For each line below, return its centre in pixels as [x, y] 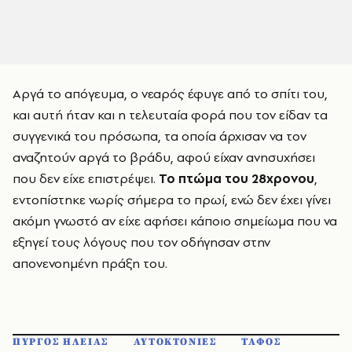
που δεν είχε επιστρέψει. [86, 178]
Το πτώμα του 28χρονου [236, 178]
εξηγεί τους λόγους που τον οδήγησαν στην [141, 242]
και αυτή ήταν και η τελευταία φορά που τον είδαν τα [170, 115]
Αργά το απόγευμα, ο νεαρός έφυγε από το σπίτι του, [170, 93]
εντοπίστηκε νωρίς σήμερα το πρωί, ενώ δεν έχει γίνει [172, 200]
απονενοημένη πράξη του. [90, 263]
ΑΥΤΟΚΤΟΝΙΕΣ [175, 342]
